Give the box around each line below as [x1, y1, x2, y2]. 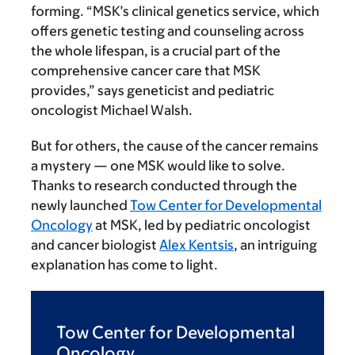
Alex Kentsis [159, 236, 234, 253]
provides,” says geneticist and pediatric [31, 82, 274, 98]
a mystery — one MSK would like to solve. [31, 157, 285, 174]
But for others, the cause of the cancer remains [31, 137, 319, 154]
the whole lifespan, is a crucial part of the [31, 42, 281, 59]
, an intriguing [234, 236, 317, 253]
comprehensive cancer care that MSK [31, 62, 261, 78]
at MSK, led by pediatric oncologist [93, 216, 311, 233]
